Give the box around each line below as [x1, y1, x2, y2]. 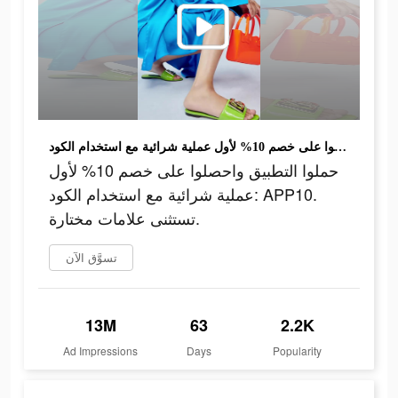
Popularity [273, 343, 322, 359]
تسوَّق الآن [65, 249, 117, 267]
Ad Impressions [63, 343, 139, 359]
